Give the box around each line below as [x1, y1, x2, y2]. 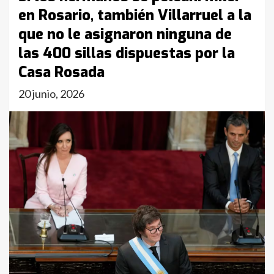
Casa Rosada [18, 62, 105, 82]
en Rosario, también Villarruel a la [18, 6, 251, 25]
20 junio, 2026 [18, 87, 84, 100]
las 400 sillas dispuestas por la [18, 43, 235, 63]
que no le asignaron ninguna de [18, 24, 232, 44]
